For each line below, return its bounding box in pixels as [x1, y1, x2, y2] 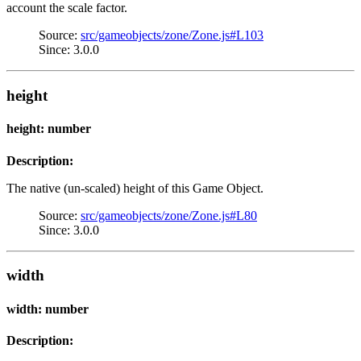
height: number [6, 122, 91, 136]
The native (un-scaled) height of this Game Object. [6, 180, 263, 195]
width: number [6, 301, 89, 316]
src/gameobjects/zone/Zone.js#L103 [81, 28, 263, 43]
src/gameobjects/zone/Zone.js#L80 [81, 208, 257, 222]
